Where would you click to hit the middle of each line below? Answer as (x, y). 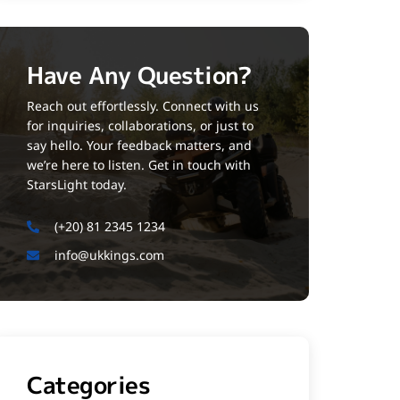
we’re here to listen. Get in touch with (139, 165)
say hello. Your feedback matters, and (139, 146)
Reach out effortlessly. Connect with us (143, 106)
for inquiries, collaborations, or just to (140, 126)
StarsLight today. (77, 185)
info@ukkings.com (109, 254)
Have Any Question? (139, 75)
